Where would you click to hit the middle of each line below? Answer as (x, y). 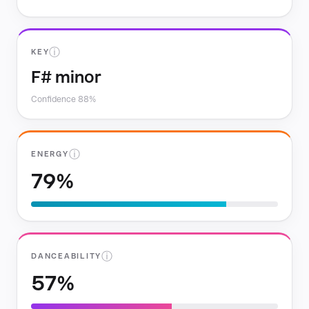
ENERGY (50, 154)
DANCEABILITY (67, 256)
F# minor (66, 77)
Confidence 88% (63, 99)
